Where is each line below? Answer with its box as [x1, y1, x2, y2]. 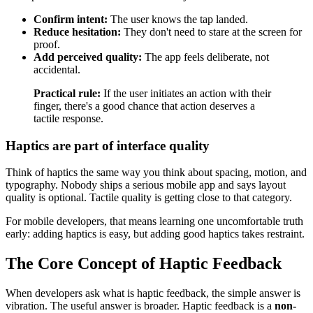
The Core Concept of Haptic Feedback [6, 254, 282, 273]
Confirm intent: [34, 13, 108, 25]
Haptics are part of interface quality [6, 138, 210, 153]
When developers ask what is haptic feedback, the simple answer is [6, 287, 300, 300]
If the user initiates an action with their [101, 87, 271, 99]
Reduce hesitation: [34, 25, 121, 38]
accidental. [34, 63, 80, 75]
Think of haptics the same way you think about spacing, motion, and [6, 166, 307, 179]
